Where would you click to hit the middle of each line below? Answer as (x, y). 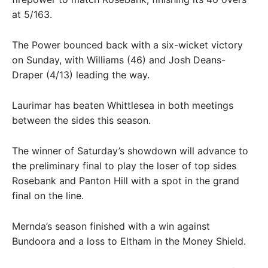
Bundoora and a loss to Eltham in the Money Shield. (129, 241)
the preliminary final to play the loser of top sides (124, 166)
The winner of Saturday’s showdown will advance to (130, 151)
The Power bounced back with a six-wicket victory (127, 45)
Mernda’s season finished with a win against (111, 226)
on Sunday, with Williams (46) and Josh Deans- (119, 60)
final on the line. (48, 196)
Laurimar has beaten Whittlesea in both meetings (123, 105)
